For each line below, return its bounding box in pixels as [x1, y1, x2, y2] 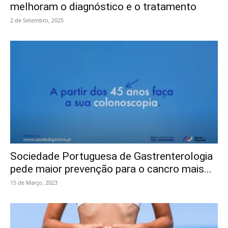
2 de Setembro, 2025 [10, 16, 64, 24]
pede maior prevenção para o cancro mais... [10, 162, 212, 175]
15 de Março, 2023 [10, 178, 58, 186]
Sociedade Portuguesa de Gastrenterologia [10, 150, 213, 162]
